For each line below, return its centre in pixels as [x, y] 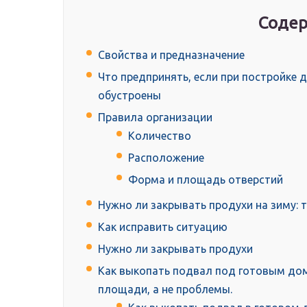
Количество [160, 136]
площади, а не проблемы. [165, 290]
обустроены [130, 96]
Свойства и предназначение [171, 55]
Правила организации [155, 118]
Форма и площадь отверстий [206, 180]
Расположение [166, 158]
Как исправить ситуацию [163, 227]
